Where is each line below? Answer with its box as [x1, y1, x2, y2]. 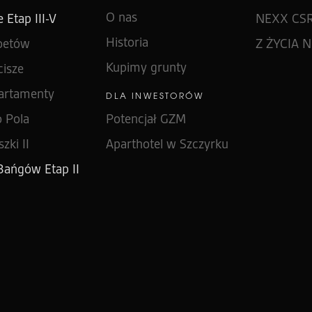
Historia [106, 34, 149, 50]
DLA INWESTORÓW [106, 91, 204, 101]
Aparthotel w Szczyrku [106, 136, 229, 152]
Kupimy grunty [106, 59, 187, 75]
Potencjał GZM [106, 111, 187, 127]
